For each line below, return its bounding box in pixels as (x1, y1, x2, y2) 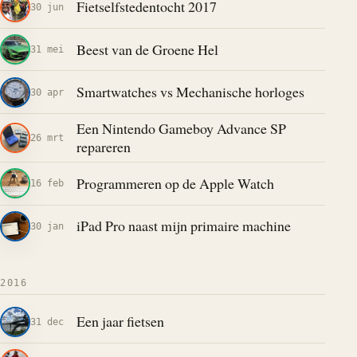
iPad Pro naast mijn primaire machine (76, 216, 291, 236)
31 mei (30, 43, 64, 56)
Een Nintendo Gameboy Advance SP (76, 119, 286, 139)
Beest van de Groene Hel (76, 39, 218, 59)
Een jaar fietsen (76, 312, 164, 331)
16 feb (30, 177, 64, 190)
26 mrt (30, 131, 64, 144)
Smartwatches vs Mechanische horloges (76, 82, 304, 102)
